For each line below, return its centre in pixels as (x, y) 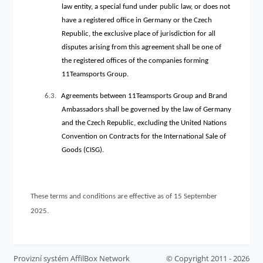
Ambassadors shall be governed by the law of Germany (147, 109)
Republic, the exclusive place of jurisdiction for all (139, 34)
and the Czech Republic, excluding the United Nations (144, 123)
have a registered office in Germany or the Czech (137, 20)
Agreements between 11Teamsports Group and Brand (144, 96)
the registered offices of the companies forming (135, 61)
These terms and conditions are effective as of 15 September (124, 196)
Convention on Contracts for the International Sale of (144, 136)
